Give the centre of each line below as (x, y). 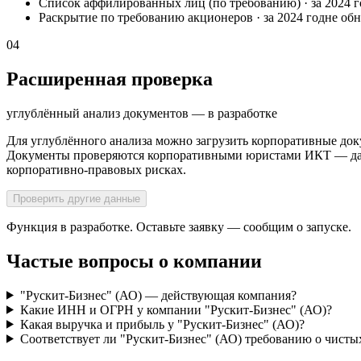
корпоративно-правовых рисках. (96, 169)
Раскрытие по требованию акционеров (146, 18)
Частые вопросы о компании (134, 261)
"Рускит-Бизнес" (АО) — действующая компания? (158, 295)
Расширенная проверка (110, 79)
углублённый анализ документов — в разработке (142, 113)
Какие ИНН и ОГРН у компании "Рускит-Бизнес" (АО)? (176, 309)
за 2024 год (294, 18)
